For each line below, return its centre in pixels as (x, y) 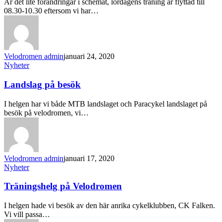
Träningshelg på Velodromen (63, 186)
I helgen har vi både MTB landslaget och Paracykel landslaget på (106, 104)
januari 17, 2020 (89, 158)
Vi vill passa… (27, 215)
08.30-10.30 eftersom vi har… (51, 11)
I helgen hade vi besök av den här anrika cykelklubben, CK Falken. (110, 206)
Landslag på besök (42, 85)
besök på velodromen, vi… (46, 112)
